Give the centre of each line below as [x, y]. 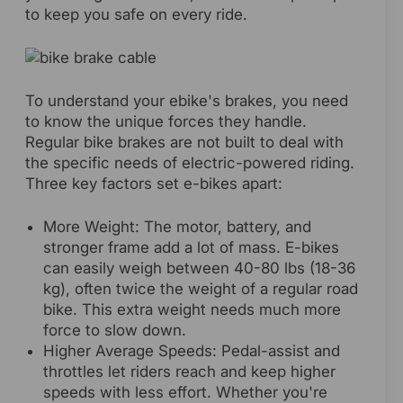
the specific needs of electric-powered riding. [190, 163]
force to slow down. [115, 331]
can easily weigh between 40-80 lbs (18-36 [199, 269]
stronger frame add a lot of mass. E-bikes [191, 248]
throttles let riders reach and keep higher [189, 372]
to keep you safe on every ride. [136, 15]
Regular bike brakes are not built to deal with [184, 143]
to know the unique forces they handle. [166, 122]
